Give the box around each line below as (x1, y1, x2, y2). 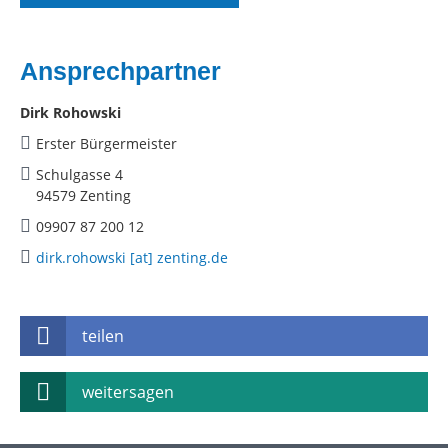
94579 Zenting (36, 186, 131, 206)
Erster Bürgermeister (36, 134, 177, 154)
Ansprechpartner (20, 57, 221, 86)
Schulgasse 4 (36, 165, 123, 185)
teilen (82, 325, 124, 348)
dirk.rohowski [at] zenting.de (36, 248, 228, 268)
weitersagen (82, 381, 174, 404)
